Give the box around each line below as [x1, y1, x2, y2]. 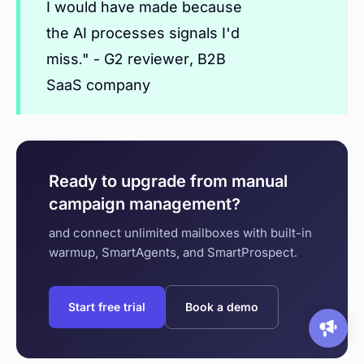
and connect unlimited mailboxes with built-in [49, 225, 312, 241]
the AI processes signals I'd [46, 24, 240, 42]
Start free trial [68, 300, 145, 314]
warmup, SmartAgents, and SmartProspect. [49, 245, 297, 261]
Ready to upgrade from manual [49, 171, 288, 192]
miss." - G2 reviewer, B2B [46, 50, 226, 68]
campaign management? [49, 194, 240, 214]
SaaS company [46, 76, 150, 94]
